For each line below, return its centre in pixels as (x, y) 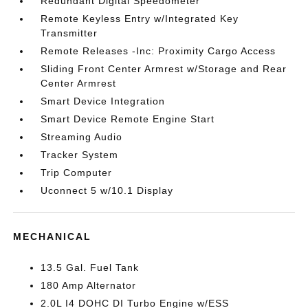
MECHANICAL (53, 236)
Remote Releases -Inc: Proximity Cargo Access (158, 51)
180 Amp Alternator (89, 285)
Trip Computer (77, 173)
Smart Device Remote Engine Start (128, 119)
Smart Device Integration (103, 101)
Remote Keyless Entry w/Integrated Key (140, 19)
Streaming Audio (82, 137)
